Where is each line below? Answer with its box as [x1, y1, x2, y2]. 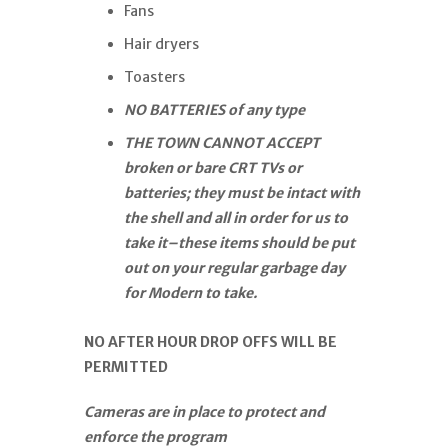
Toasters [124, 67, 185, 86]
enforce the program [84, 427, 227, 446]
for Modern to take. [124, 283, 257, 302]
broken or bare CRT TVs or [124, 158, 302, 177]
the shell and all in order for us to [124, 208, 348, 227]
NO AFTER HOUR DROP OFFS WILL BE [84, 332, 337, 351]
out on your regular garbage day [124, 258, 345, 277]
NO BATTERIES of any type [124, 100, 305, 119]
